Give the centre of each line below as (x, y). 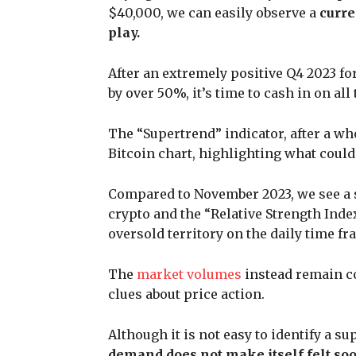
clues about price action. (186, 294)
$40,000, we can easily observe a (212, 13)
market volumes (189, 275)
